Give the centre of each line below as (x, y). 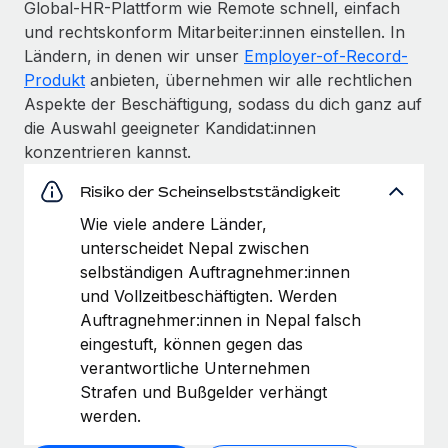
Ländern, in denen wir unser (134, 55)
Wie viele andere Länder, (173, 223)
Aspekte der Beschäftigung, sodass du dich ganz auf (223, 103)
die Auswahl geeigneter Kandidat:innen (170, 127)
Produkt (54, 79)
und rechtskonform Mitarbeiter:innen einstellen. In (214, 31)
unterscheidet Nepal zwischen (194, 247)
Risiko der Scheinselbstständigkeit (210, 191)
